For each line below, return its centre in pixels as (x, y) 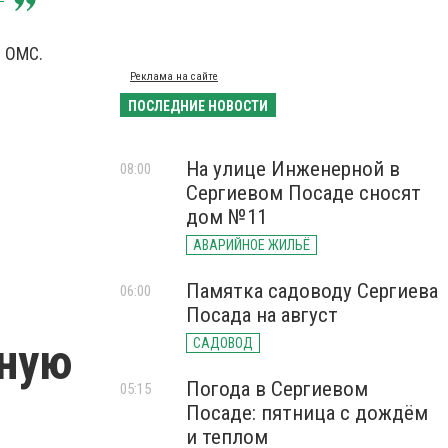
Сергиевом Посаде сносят (303, 193)
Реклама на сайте (174, 76)
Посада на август (262, 315)
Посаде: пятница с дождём (307, 413)
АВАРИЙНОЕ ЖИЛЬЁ (251, 245)
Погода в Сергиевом (277, 389)
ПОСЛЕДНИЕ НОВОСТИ (198, 106)
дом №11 (226, 217)
